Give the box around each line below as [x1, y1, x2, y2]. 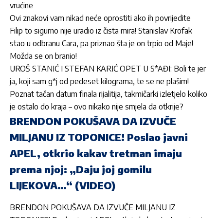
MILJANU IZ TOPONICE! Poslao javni [10, 131, 188, 144]
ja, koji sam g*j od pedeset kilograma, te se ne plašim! [10, 76, 189, 87]
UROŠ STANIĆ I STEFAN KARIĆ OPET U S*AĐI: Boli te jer [10, 64, 206, 74]
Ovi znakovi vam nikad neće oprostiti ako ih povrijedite [10, 13, 191, 23]
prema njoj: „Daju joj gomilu [10, 163, 152, 176]
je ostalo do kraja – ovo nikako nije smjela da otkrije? [10, 102, 183, 112]
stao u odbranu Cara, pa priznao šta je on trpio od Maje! [10, 38, 193, 49]
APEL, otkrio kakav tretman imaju [10, 147, 182, 160]
